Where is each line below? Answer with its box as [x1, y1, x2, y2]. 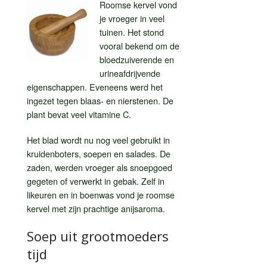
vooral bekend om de [100, 39, 179, 52]
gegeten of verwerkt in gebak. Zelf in [27, 174, 164, 187]
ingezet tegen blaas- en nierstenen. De [27, 94, 173, 107]
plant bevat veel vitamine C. [27, 107, 131, 120]
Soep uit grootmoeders [27, 226, 169, 245]
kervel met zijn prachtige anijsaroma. [27, 201, 165, 215]
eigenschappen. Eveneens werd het [27, 80, 163, 93]
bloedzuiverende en [100, 52, 174, 66]
